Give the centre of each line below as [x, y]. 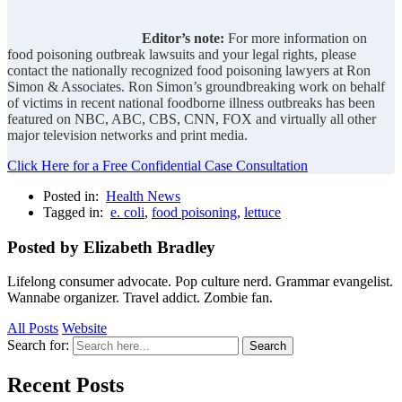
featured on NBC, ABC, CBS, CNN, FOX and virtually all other [192, 118]
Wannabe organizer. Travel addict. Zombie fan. [140, 298]
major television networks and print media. [127, 135]
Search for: [38, 345]
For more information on [296, 38]
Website [84, 328]
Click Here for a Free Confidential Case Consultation [157, 165]
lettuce [262, 212]
